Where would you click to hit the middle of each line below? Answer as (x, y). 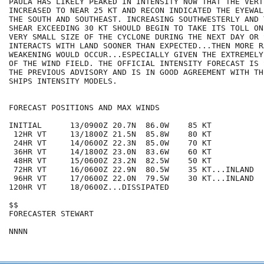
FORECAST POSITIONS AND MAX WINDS (84, 108)
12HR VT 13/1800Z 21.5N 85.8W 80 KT (110, 134)
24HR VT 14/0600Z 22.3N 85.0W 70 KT (110, 143)
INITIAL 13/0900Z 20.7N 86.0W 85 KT (110, 126)
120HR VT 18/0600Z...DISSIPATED (89, 187)
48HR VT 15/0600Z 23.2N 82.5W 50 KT (110, 161)
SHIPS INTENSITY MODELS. (63, 81)
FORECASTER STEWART (51, 214)
